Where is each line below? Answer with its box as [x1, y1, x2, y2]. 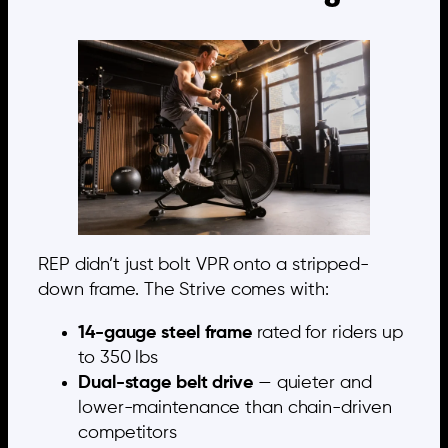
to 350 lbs [78, 348, 159, 367]
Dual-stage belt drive [78, 373, 253, 392]
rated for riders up [252, 323, 403, 342]
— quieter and [252, 373, 372, 392]
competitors [78, 423, 177, 442]
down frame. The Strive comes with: [38, 280, 329, 299]
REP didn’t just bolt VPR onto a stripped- [38, 255, 369, 274]
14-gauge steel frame [78, 323, 252, 342]
